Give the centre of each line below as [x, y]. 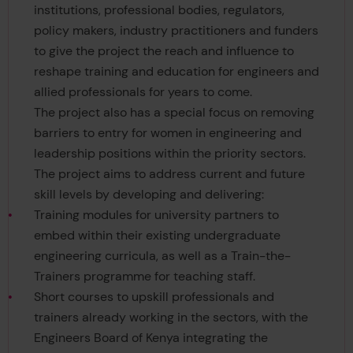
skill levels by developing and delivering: [149, 194]
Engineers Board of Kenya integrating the [150, 337]
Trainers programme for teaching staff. [146, 276]
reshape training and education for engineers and [176, 71]
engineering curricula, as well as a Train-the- [162, 255]
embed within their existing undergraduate [157, 235]
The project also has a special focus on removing [174, 112]
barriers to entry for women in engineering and [167, 132]
